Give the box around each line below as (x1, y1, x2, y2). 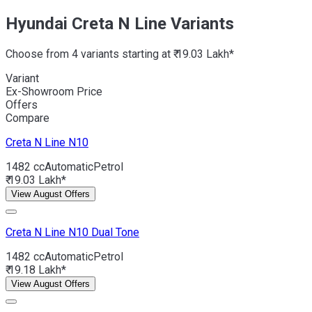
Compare (6, 111, 49, 125)
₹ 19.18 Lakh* (6, 263, 66, 276)
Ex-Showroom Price (6, 84, 102, 98)
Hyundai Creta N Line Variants (6, 13, 234, 33)
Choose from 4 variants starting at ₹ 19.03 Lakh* (6, 47, 234, 61)
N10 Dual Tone (68, 225, 139, 239)
